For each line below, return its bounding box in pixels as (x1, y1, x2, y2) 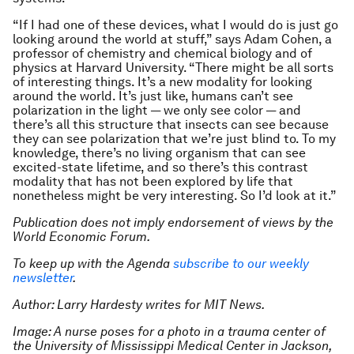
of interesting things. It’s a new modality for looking (13, 74, 312, 89)
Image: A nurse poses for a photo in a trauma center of (13, 324, 326, 339)
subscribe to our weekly (173, 256, 309, 271)
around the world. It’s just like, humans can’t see (13, 88, 293, 104)
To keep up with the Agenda (13, 256, 170, 271)
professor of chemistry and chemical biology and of (13, 46, 312, 61)
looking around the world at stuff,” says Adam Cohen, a (13, 32, 332, 47)
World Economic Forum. (13, 229, 150, 244)
